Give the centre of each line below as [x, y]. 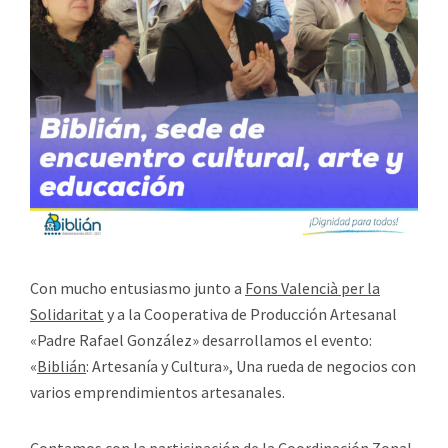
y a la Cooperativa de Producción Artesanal [250, 314]
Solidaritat [67, 314]
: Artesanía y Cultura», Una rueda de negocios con [251, 366]
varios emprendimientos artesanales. [157, 392]
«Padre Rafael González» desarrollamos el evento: [201, 340]
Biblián [61, 366]
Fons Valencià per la [312, 288]
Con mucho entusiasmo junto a [137, 288]
